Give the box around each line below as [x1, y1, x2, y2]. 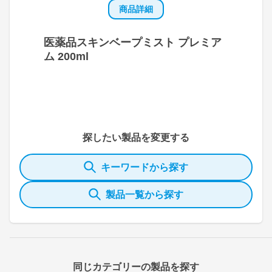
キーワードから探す [101, 161, 188, 172]
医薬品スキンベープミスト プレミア [44, 36, 222, 49]
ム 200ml [44, 50, 89, 63]
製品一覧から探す [106, 189, 183, 200]
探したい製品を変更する [83, 132, 189, 143]
